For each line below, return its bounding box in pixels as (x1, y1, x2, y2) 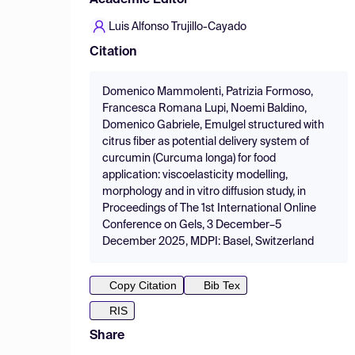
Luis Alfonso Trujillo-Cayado (109, 21, 246, 32)
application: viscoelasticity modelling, (102, 170, 288, 181)
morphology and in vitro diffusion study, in (102, 186, 306, 197)
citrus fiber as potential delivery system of (102, 136, 309, 147)
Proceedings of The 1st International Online (102, 203, 316, 214)
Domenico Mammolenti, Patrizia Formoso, (102, 86, 313, 97)
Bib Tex (204, 279, 240, 292)
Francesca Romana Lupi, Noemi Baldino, (102, 103, 307, 114)
